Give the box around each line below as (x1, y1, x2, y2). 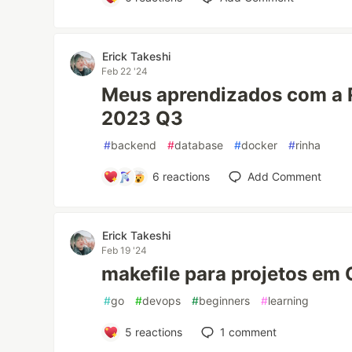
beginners (199, 294, 251, 307)
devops (142, 294, 181, 307)
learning (268, 294, 310, 307)
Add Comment (247, 170, 321, 183)
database (174, 138, 224, 152)
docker (241, 138, 278, 152)
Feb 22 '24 (101, 65, 148, 77)
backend (111, 138, 157, 152)
